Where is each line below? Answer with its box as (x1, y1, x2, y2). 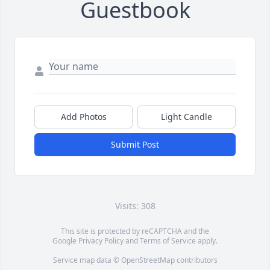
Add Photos (60, 111, 107, 123)
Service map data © (52, 255, 121, 266)
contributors (174, 255, 218, 266)
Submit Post (111, 139, 159, 151)
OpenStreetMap (121, 255, 175, 266)
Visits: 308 (115, 200, 155, 212)
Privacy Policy (78, 236, 124, 246)
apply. (196, 236, 218, 246)
